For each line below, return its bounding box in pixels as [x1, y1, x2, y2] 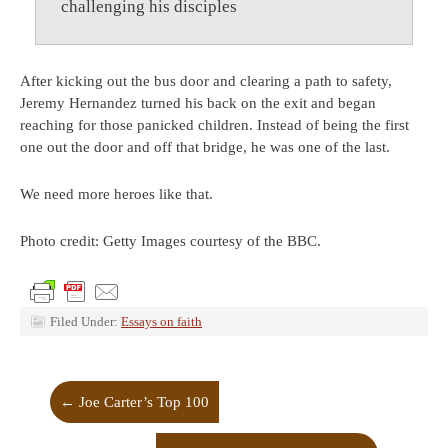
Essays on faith [121, 314, 202, 329]
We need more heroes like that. [20, 186, 213, 202]
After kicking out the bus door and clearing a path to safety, [20, 73, 392, 89]
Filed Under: [50, 314, 121, 329]
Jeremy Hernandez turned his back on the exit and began [20, 95, 376, 111]
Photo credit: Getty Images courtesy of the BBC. [20, 233, 321, 249]
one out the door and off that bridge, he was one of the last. [20, 139, 390, 155]
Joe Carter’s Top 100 [75, 394, 209, 410]
